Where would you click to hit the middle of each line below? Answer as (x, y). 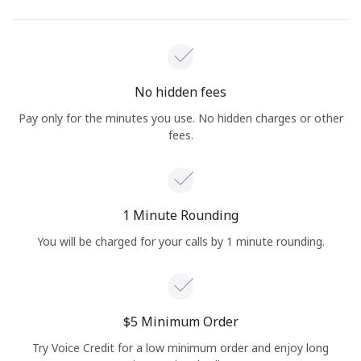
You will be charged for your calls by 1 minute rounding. (180, 241)
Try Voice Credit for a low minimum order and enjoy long (180, 347)
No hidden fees (180, 91)
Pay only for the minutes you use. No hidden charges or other (180, 118)
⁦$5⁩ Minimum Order (180, 321)
